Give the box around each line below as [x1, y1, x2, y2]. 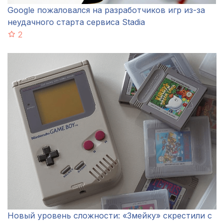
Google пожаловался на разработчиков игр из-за [7, 4, 205, 15]
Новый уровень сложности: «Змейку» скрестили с [7, 210, 212, 221]
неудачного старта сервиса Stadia [7, 16, 145, 27]
